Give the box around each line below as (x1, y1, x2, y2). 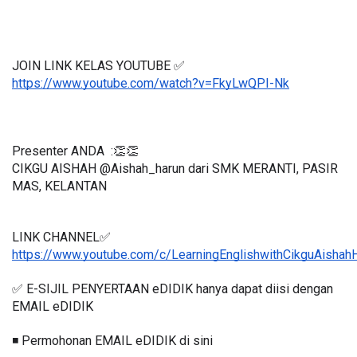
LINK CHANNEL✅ (12, 229, 111, 245)
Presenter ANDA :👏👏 (12, 143, 139, 159)
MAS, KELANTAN (12, 178, 107, 194)
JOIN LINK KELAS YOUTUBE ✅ (12, 58, 185, 74)
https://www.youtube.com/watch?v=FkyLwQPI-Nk (12, 76, 289, 92)
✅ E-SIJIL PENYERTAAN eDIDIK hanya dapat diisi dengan (12, 281, 333, 297)
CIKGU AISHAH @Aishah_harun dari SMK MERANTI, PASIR (12, 161, 338, 177)
